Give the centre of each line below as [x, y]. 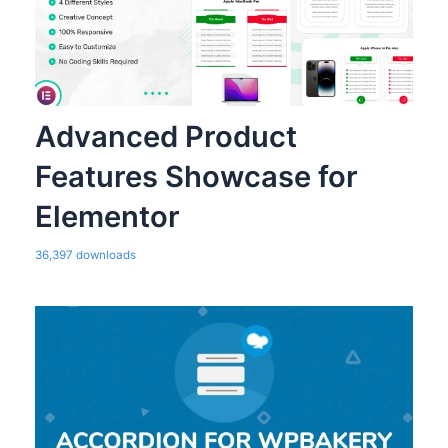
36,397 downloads [85, 254]
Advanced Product [165, 136]
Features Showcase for [196, 176]
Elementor [107, 216]
